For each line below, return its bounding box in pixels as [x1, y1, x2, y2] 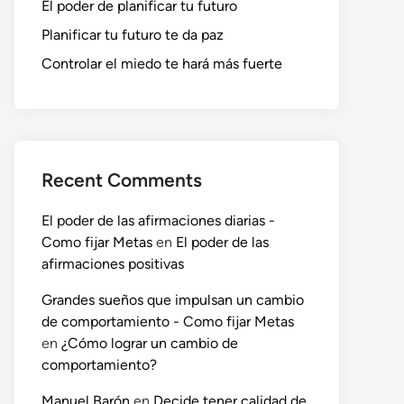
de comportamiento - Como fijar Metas [41, 313, 294, 331]
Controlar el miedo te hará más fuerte [41, 55, 282, 73]
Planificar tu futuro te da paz [41, 26, 224, 44]
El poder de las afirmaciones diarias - [41, 212, 275, 230]
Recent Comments [41, 169, 202, 192]
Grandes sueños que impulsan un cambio [41, 291, 304, 309]
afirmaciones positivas [41, 255, 184, 273]
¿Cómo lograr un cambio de [61, 335, 238, 353]
